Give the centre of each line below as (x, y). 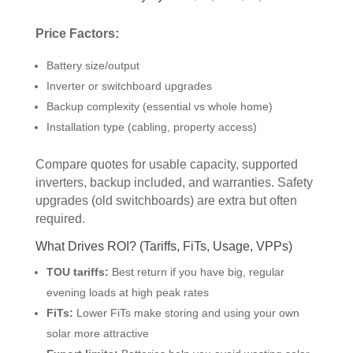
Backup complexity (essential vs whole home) (159, 107)
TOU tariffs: (77, 271)
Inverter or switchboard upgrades (129, 86)
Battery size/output (93, 66)
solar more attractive (97, 333)
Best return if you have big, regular (196, 271)
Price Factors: (77, 34)
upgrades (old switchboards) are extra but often (166, 201)
